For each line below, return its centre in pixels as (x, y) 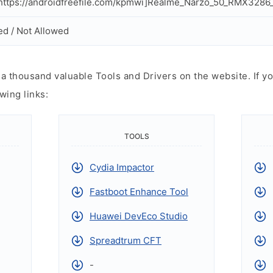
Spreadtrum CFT (126, 240)
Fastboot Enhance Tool (139, 192)
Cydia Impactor (122, 167)
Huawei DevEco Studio (139, 216)
